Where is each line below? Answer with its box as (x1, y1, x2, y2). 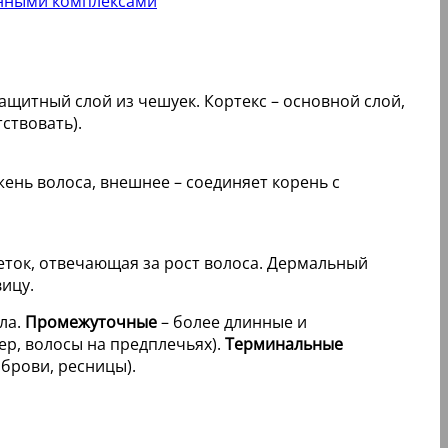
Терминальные (225, 332, 343, 355)
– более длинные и (157, 310, 307, 333)
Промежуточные (25, 310, 157, 333)
